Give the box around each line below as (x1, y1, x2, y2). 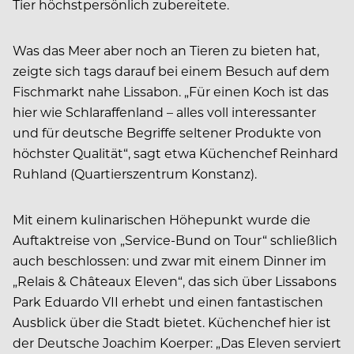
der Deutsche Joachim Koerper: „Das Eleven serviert (13, 333, 341, 351)
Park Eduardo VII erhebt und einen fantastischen (13, 292, 323, 310)
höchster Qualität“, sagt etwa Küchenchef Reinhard (13, 144, 338, 161)
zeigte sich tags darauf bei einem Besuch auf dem (13, 62, 330, 79)
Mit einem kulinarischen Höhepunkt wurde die (13, 210, 311, 228)
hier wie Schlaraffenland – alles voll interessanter (13, 103, 316, 120)
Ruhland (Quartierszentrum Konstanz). (13, 164, 257, 182)
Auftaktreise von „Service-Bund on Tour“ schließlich (13, 231, 337, 248)
